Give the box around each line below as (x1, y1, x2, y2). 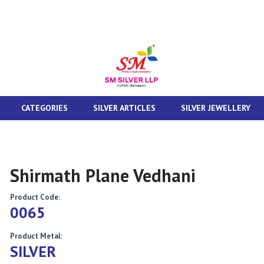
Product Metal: (10, 231, 63, 242)
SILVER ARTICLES (93, 103, 156, 114)
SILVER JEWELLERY (180, 103, 250, 114)
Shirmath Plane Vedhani (10, 164, 196, 187)
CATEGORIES (21, 103, 68, 114)
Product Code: (10, 192, 61, 203)
